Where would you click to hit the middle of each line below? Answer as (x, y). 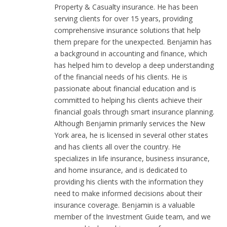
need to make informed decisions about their (128, 193)
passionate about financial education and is (125, 88)
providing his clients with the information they (129, 181)
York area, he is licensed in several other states (131, 135)
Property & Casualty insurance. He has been (126, 7)
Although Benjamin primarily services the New (130, 123)
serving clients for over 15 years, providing (123, 18)
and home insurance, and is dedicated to (121, 170)
